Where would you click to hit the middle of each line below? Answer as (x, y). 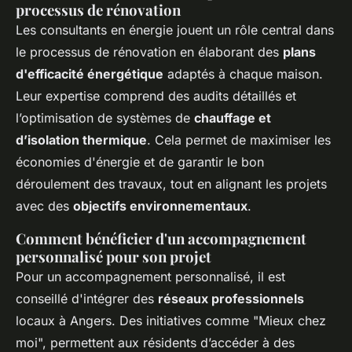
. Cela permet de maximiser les (239, 140)
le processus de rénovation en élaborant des (149, 52)
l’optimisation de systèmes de (105, 118)
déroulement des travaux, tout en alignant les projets (171, 184)
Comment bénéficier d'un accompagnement (161, 239)
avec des (44, 206)
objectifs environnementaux (160, 206)
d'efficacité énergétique (90, 74)
